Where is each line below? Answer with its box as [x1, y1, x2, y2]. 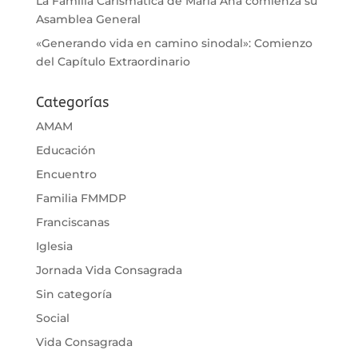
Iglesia [35, 238, 73, 253]
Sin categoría [35, 286, 112, 301]
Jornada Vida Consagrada [35, 262, 182, 277]
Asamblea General [35, 11, 141, 26]
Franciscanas [35, 214, 109, 229]
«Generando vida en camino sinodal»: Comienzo [35, 35, 312, 50]
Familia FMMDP [35, 190, 126, 205]
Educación [35, 142, 96, 157]
